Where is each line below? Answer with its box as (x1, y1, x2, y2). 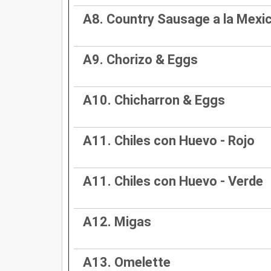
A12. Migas (83, 214, 151, 229)
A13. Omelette (83, 254, 171, 270)
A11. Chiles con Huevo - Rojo (83, 132, 255, 148)
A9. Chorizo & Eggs (83, 51, 198, 67)
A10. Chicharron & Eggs (83, 92, 225, 108)
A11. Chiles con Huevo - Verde (83, 173, 263, 189)
